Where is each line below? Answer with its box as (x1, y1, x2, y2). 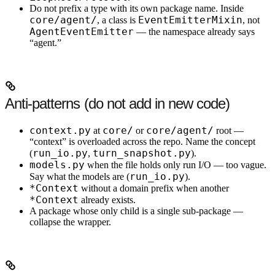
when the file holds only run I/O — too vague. (85, 159, 266, 170)
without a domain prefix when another (79, 182, 229, 193)
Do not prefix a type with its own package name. (29, 3, 218, 14)
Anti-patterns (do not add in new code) (5, 95, 230, 112)
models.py (29, 158, 85, 171)
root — (214, 125, 244, 136)
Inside (218, 3, 244, 14)
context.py (29, 124, 91, 136)
